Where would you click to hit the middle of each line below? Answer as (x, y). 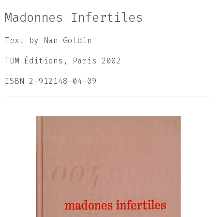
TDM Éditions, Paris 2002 (63, 61)
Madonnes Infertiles (74, 18)
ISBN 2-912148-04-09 (51, 81)
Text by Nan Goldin (48, 40)
